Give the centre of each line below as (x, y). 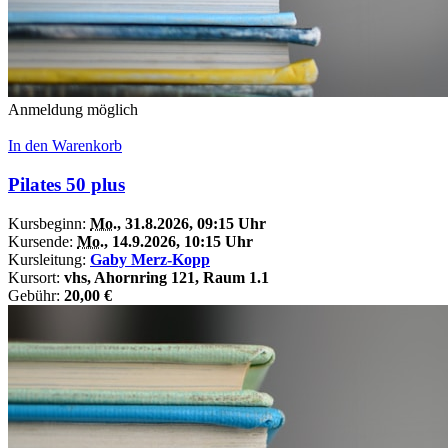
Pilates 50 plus (66, 185)
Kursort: (36, 277)
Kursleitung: (49, 259)
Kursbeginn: (49, 223)
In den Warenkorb (65, 146)
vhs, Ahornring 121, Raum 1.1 (166, 277)
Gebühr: (36, 295)
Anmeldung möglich (73, 110)
